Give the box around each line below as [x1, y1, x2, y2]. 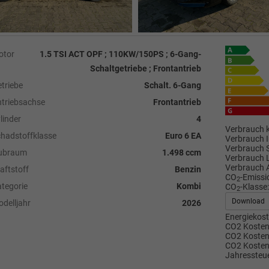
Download [231, 196, 265, 205]
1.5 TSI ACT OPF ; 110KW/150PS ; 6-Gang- [39, 49, 201, 59]
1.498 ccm [162, 148, 201, 157]
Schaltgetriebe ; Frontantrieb [89, 64, 201, 73]
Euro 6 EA [165, 131, 201, 141]
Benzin [174, 165, 201, 174]
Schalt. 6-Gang [144, 80, 201, 90]
